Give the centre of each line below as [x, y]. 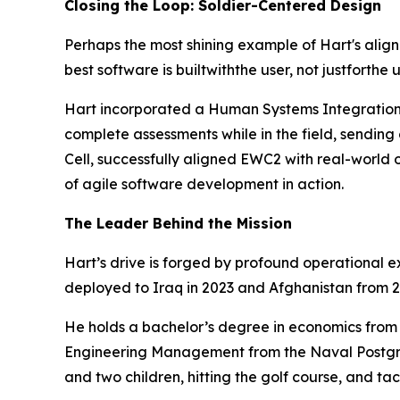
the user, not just [291, 70]
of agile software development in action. [204, 184]
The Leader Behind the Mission [178, 223]
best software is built [135, 70]
